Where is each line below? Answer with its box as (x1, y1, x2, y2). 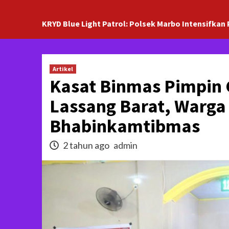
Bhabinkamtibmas (50, 114, 200, 138)
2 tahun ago (61, 140, 111, 151)
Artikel (53, 65, 73, 73)
